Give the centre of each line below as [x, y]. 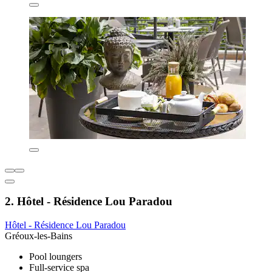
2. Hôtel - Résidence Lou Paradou [89, 202]
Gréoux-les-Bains [39, 236]
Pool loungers [56, 257]
